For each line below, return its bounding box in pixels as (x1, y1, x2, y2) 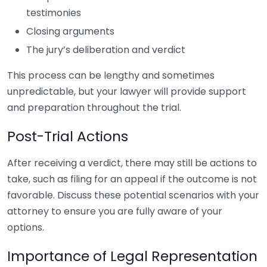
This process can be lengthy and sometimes (7, 69, 215, 82)
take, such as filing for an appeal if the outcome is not (7, 172, 257, 186)
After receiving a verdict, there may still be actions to (7, 156, 257, 170)
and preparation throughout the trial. (7, 101, 181, 114)
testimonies (26, 6, 81, 20)
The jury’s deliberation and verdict (26, 43, 185, 57)
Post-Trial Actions (7, 126, 128, 146)
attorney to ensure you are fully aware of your (7, 204, 222, 218)
